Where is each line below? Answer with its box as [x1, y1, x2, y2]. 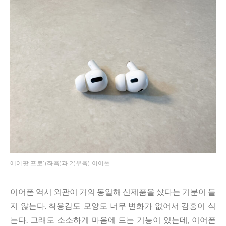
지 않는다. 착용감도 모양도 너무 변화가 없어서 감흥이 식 [10, 201, 216, 210]
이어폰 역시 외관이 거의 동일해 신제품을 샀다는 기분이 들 [10, 187, 216, 196]
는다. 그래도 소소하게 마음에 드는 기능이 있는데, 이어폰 [10, 215, 216, 224]
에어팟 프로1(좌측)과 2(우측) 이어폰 [10, 159, 110, 167]
